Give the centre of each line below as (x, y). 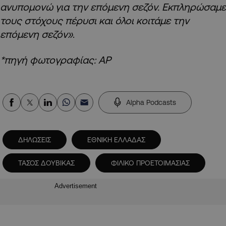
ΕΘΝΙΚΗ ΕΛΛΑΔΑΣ (116, 139)
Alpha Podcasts (151, 102)
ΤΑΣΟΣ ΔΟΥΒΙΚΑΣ (46, 163)
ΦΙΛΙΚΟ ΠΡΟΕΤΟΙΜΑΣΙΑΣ (150, 163)
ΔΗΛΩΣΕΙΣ (35, 139)
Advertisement (76, 186)
